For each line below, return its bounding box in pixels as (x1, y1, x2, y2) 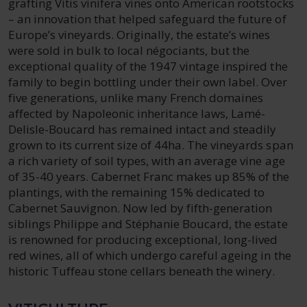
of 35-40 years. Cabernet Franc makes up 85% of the (8, 169, 290, 184)
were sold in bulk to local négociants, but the (8, 42, 250, 58)
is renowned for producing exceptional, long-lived (8, 232, 278, 247)
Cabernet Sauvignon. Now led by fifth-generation (8, 200, 273, 216)
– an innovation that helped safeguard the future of (8, 11, 286, 27)
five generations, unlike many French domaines (8, 90, 264, 106)
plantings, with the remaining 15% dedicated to (8, 184, 265, 200)
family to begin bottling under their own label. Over (8, 74, 287, 90)
